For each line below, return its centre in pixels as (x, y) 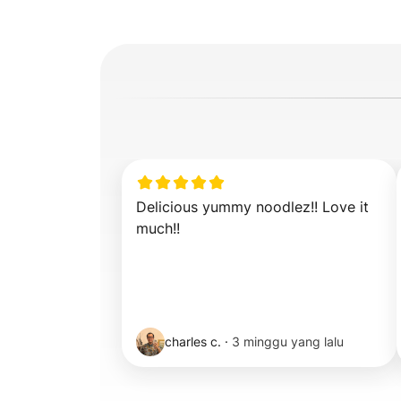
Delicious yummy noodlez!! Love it (252, 207)
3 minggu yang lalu (288, 341)
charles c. (193, 341)
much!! (158, 228)
